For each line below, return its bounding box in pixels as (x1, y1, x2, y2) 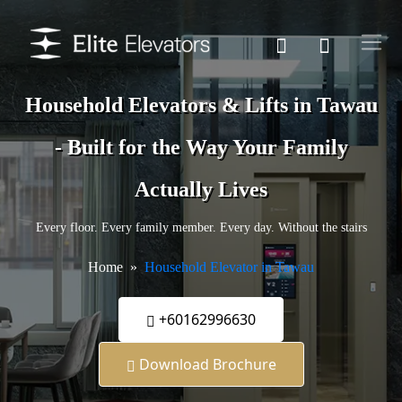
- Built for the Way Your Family (54, 135, 348, 160)
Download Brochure (135, 354, 276, 375)
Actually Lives (135, 178, 267, 202)
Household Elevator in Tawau (144, 259, 314, 275)
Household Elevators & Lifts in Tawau (24, 93, 378, 118)
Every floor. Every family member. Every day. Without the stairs (35, 221, 367, 235)
